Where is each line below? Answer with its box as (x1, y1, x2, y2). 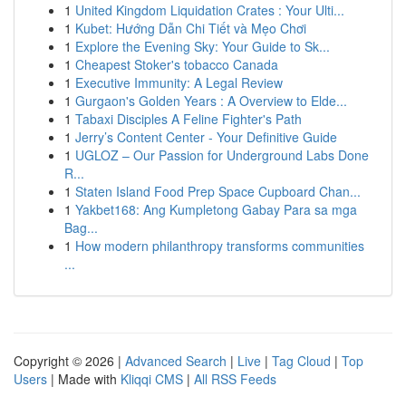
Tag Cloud (272, 352, 331, 370)
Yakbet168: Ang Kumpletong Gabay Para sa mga (75, 200, 357, 218)
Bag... (64, 218, 98, 237)
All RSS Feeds (194, 370, 276, 388)
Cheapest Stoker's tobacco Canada (75, 55, 278, 73)
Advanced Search (125, 352, 227, 370)
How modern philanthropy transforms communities (75, 237, 364, 255)
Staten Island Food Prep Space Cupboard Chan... (75, 182, 361, 200)
